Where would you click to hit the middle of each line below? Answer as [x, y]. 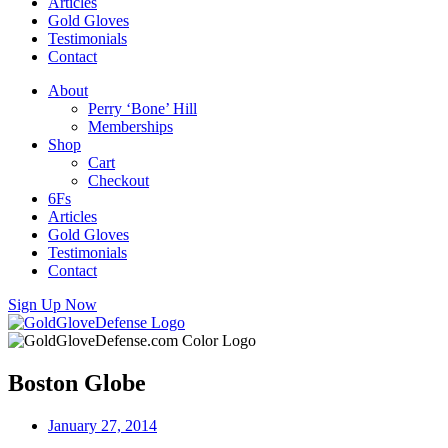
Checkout [118, 180]
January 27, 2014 [102, 425]
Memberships [130, 126]
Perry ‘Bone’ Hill [142, 108]
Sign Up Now [52, 304]
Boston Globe [77, 382]
